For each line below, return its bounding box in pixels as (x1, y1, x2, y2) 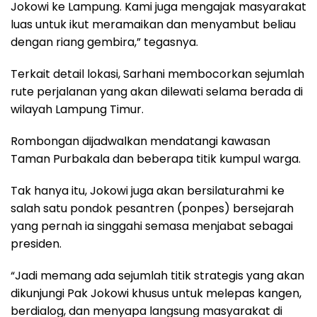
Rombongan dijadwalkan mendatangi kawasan (11, 132, 270, 149)
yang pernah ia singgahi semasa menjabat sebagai (11, 217, 293, 234)
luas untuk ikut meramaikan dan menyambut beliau (11, 16, 296, 33)
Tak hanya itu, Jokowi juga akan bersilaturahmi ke (11, 182, 284, 199)
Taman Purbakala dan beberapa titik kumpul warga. (11, 150, 301, 167)
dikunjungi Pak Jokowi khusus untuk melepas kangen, (11, 284, 301, 301)
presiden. (11, 235, 62, 252)
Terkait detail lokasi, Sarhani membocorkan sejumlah (11, 65, 304, 82)
